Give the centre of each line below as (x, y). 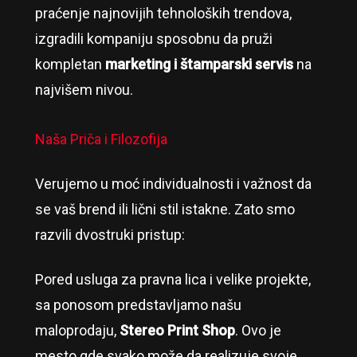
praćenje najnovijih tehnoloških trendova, (163, 14)
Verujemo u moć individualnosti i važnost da (173, 184)
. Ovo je (258, 331)
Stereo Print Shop (177, 331)
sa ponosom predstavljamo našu (138, 305)
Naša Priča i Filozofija (101, 139)
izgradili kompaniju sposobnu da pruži (153, 39)
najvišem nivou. (84, 90)
